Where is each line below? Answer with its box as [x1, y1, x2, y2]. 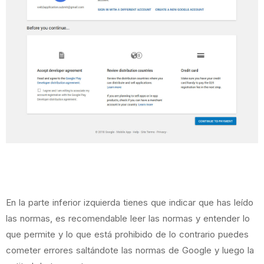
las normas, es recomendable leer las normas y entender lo [6, 213, 250, 225]
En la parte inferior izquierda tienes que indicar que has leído [6, 197, 253, 209]
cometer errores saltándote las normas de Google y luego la [6, 245, 254, 256]
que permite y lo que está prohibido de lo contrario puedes [6, 229, 249, 240]
